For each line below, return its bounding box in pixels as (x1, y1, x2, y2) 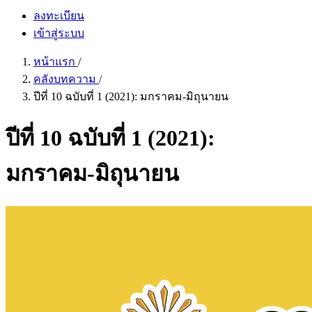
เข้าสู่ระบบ (33, 27, 84, 39)
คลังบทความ (33, 73, 99, 85)
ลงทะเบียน (33, 10, 84, 22)
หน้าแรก (33, 56, 78, 68)
